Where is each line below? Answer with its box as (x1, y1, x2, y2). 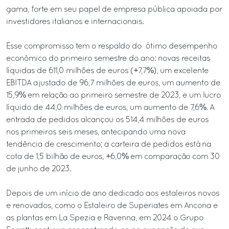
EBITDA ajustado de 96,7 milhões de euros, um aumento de (6, 79, 220, 87)
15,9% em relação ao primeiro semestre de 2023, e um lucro (6, 91, 221, 99)
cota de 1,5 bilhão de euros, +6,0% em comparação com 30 (6, 153, 220, 161)
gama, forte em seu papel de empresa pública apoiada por (6, 6, 222, 13)
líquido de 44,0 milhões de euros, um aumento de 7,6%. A (6, 104, 214, 111)
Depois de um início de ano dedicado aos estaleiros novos (6, 190, 219, 197)
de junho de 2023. (6, 165, 71, 173)
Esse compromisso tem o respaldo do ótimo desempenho (6, 42, 217, 50)
